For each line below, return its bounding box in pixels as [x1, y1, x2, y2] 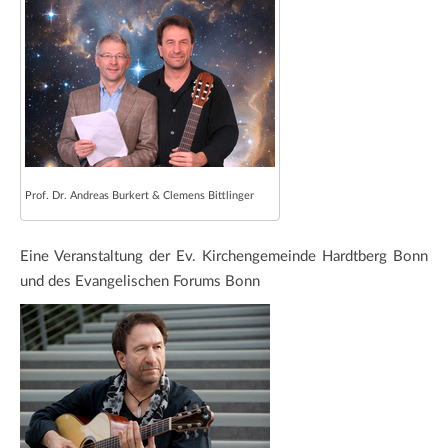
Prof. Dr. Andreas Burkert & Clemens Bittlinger [25, 189, 254, 201]
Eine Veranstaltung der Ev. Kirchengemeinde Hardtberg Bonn [20, 248, 428, 264]
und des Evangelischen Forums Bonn [20, 273, 260, 289]
